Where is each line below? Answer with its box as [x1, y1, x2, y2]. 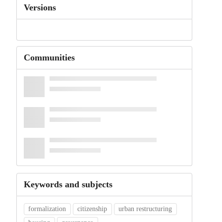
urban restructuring [118, 205, 172, 213]
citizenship [77, 205, 108, 213]
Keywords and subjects [23, 179, 112, 190]
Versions [23, 2, 56, 12]
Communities [23, 53, 75, 63]
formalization [28, 205, 66, 213]
